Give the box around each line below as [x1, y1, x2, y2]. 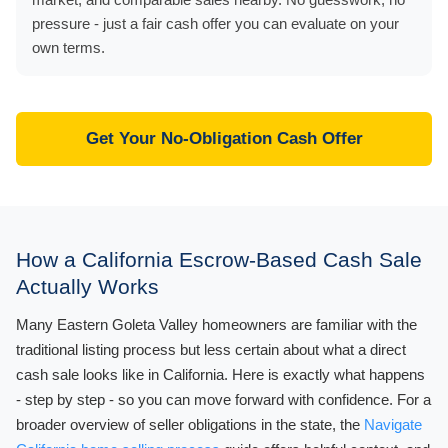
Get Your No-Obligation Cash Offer [85, 128, 363, 148]
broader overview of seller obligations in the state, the [16, 415, 364, 433]
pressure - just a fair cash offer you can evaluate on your [32, 14, 399, 32]
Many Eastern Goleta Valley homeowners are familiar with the [16, 315, 417, 333]
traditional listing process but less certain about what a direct [16, 340, 406, 358]
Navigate [364, 415, 422, 433]
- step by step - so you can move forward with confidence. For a [16, 390, 431, 408]
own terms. [32, 38, 105, 56]
